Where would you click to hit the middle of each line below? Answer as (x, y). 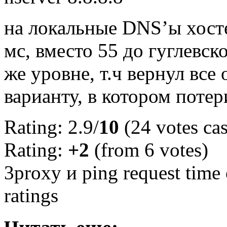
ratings (31, 195)
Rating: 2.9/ (51, 127)
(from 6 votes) (149, 149)
